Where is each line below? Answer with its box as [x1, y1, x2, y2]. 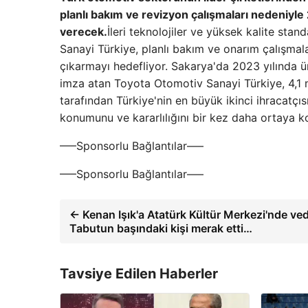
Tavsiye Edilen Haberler [60, 265, 218, 282]
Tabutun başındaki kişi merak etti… [69, 221, 252, 235]
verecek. [60, 25, 107, 38]
